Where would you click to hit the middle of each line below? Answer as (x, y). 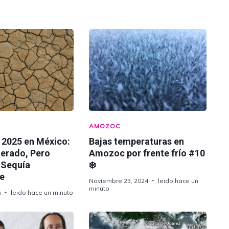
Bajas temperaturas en (136, 141)
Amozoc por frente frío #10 (147, 153)
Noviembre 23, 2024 (118, 181)
